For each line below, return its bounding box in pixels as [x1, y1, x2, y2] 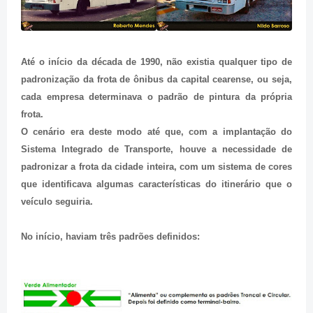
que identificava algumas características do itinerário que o [21, 178, 292, 189]
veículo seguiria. [21, 196, 93, 207]
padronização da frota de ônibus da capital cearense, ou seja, [21, 73, 292, 85]
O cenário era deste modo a [21, 126, 152, 137]
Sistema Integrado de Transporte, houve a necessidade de [21, 143, 292, 154]
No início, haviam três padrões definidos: [21, 231, 200, 242]
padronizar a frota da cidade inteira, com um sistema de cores [21, 161, 292, 172]
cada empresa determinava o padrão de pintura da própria [21, 91, 292, 102]
